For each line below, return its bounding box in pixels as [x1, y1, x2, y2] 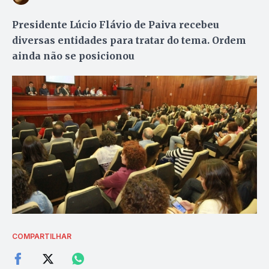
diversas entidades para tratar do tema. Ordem [12, 34, 246, 46]
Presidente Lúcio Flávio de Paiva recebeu [12, 18, 219, 31]
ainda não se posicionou [12, 49, 134, 62]
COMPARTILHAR [12, 232, 71, 241]
